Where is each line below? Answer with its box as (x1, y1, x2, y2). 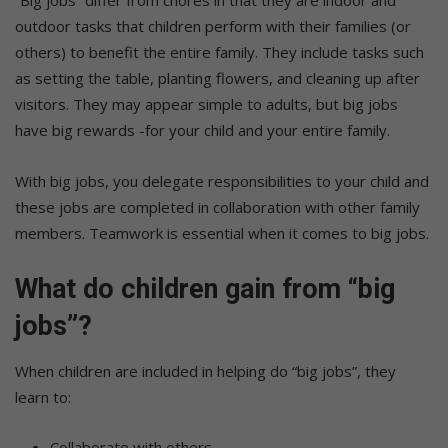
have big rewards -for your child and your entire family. (15, 119, 390, 140)
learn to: (15, 387, 71, 408)
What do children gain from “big (15, 272, 395, 305)
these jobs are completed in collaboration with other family (15, 196, 420, 217)
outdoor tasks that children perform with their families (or (15, 15, 411, 36)
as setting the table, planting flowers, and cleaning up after (15, 67, 420, 88)
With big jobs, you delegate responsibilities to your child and (15, 170, 429, 191)
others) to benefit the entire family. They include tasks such (15, 41, 424, 62)
